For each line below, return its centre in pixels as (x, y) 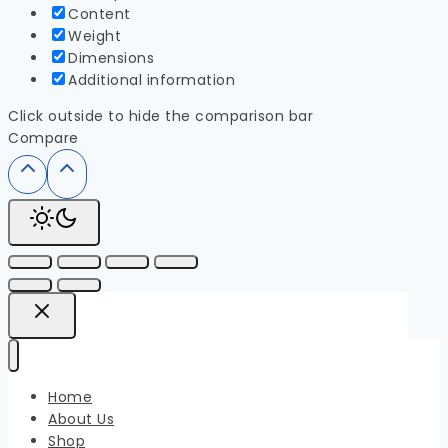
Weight (94, 35)
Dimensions (111, 57)
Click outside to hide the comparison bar (160, 115)
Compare (43, 137)
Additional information (151, 79)
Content (99, 13)
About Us (81, 418)
